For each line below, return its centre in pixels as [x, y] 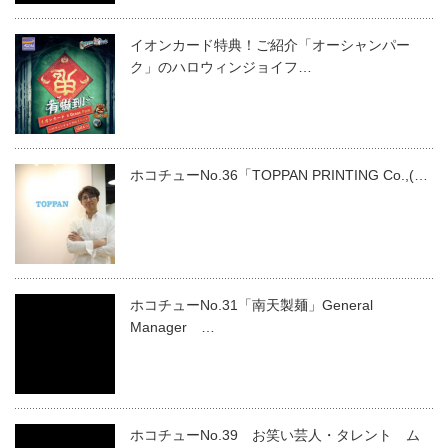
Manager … [172, 327]
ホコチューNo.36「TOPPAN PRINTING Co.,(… [279, 175]
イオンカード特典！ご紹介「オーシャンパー [270, 45]
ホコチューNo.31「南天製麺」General [258, 305]
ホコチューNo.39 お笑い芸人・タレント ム [275, 435]
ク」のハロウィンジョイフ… [221, 67]
